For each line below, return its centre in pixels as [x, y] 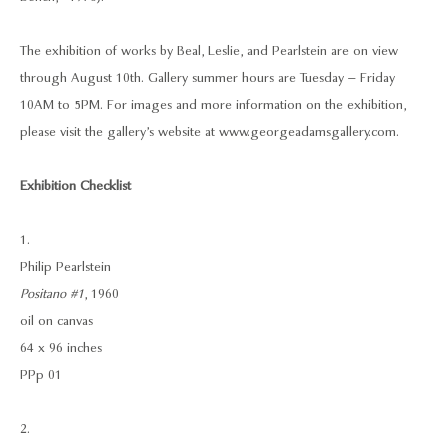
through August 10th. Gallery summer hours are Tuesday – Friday [207, 78]
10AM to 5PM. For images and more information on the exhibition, [213, 105]
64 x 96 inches [61, 348]
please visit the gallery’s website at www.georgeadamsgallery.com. [209, 132]
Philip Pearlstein [65, 267]
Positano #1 [52, 294]
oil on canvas [56, 321]
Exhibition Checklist [75, 186]
